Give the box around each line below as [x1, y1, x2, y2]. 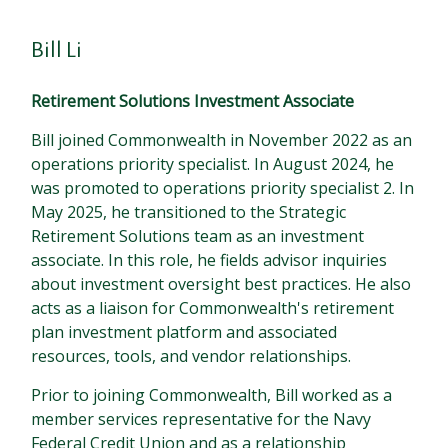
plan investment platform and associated [31, 321, 338, 343]
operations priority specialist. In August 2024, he [31, 153, 395, 175]
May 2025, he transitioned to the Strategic [31, 201, 347, 223]
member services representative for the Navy [31, 408, 372, 430]
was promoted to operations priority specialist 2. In [31, 177, 415, 199]
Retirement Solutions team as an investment [31, 225, 365, 247]
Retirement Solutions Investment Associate [31, 90, 355, 112]
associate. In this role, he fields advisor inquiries [31, 249, 388, 271]
